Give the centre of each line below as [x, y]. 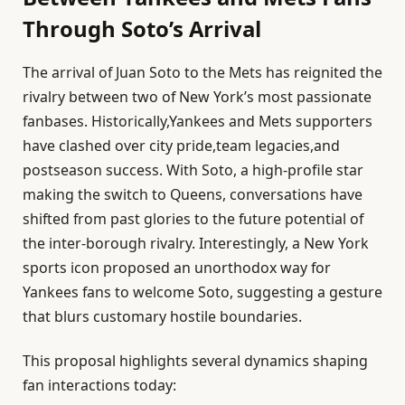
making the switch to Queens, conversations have [193, 194]
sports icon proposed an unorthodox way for [177, 267]
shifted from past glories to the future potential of [193, 218]
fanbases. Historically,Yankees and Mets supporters [198, 121]
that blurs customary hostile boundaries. [162, 316]
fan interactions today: [99, 386]
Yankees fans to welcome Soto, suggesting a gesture [202, 292]
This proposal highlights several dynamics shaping [195, 361]
